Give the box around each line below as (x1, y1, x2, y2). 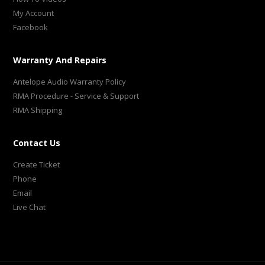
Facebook (13, 21, 49, 33)
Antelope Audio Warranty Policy (13, 76, 127, 87)
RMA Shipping (13, 104, 63, 115)
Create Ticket (13, 159, 60, 170)
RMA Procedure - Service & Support (13, 90, 140, 101)
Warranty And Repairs (13, 54, 107, 66)
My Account (13, 7, 54, 18)
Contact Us (13, 137, 61, 148)
